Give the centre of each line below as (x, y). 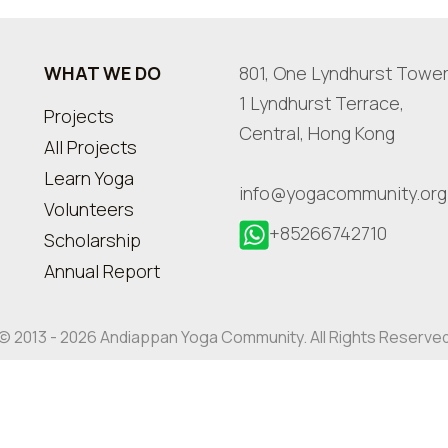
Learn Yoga (89, 178)
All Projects (90, 147)
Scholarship (92, 240)
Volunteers (89, 209)
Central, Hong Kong (317, 133)
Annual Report (102, 271)
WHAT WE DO (102, 73)
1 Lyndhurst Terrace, (321, 103)
